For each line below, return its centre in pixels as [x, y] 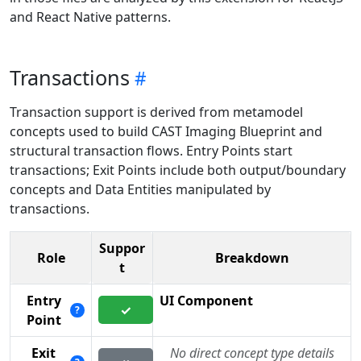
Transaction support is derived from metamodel [156, 112]
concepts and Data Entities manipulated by [140, 190]
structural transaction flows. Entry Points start [151, 151]
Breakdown [252, 258]
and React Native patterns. [90, 17]
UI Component [206, 301]
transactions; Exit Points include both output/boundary [178, 170]
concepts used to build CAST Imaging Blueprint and [166, 132]
